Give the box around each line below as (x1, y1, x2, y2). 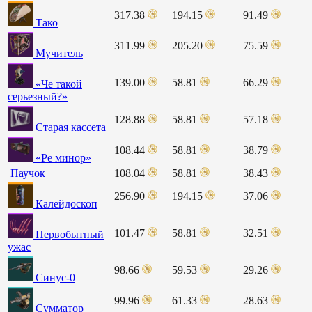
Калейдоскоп (36, 197, 97, 210)
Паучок (10, 166, 45, 179)
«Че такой (36, 77, 82, 90)
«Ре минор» (36, 151, 91, 164)
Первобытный (36, 228, 104, 240)
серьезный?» (8, 90, 68, 102)
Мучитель (36, 47, 83, 59)
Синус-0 (36, 271, 75, 283)
